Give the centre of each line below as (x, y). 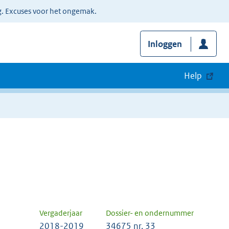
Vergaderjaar (61, 213)
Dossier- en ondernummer (150, 213)
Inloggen (165, 44)
